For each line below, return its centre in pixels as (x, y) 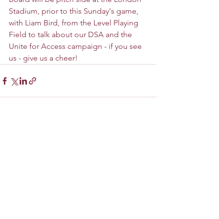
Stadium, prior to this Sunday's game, (75, 11)
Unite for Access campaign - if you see (76, 46)
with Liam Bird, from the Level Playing (75, 23)
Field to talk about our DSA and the (71, 35)
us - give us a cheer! (43, 58)
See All (146, 126)
